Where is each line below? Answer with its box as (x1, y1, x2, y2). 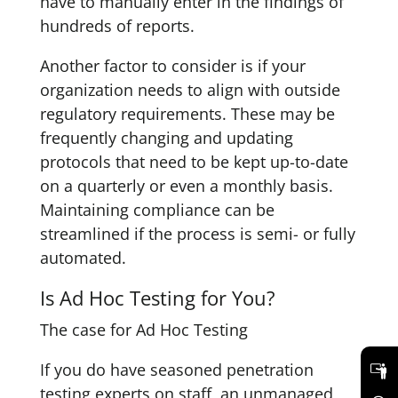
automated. (39, 247, 126, 268)
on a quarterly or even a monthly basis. (39, 175, 333, 196)
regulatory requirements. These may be (39, 103, 335, 124)
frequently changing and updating (39, 127, 293, 148)
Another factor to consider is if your (39, 55, 306, 76)
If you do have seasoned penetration (39, 359, 314, 380)
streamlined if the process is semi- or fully (39, 223, 355, 244)
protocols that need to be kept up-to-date (39, 151, 348, 172)
